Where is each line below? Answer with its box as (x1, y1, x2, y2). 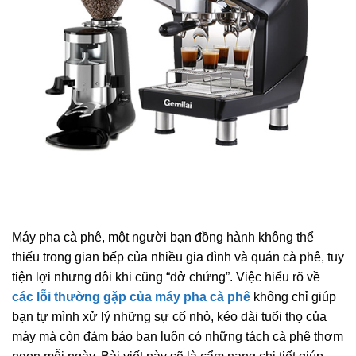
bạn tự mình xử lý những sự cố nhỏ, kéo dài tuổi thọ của (12, 309, 327, 323)
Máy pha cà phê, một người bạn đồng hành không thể (12, 230, 314, 244)
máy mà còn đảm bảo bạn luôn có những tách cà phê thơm (12, 329, 343, 343)
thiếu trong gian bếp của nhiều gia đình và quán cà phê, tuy (12, 250, 344, 264)
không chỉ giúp (250, 289, 336, 304)
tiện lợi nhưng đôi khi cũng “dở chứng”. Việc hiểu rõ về (12, 269, 320, 284)
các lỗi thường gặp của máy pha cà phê (12, 289, 250, 304)
